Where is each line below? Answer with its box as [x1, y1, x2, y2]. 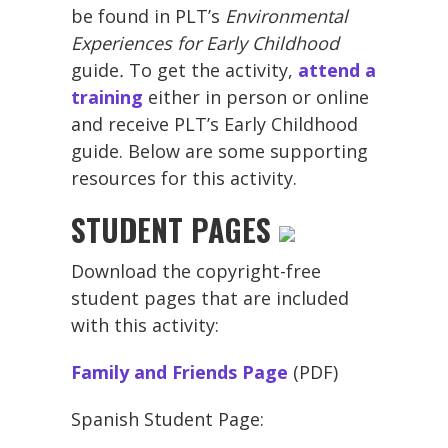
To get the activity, [129, 57, 298, 82]
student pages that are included [71, 285, 349, 310]
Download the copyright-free [71, 258, 321, 283]
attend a [298, 57, 376, 82]
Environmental [225, 3, 348, 28]
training [71, 84, 143, 109]
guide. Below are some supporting [71, 138, 368, 163]
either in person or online [143, 84, 369, 109]
